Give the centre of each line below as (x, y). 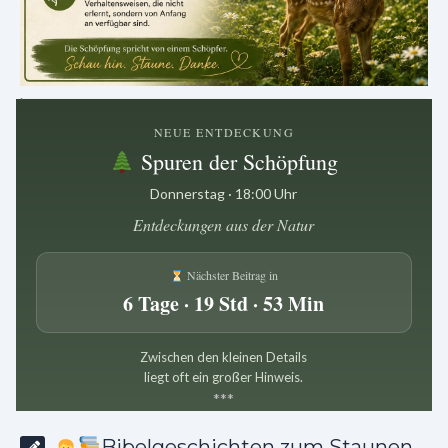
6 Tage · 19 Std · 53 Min (224, 304)
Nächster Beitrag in (230, 275)
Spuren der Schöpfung (237, 162)
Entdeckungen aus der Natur (224, 225)
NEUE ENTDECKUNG (224, 132)
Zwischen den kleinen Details (224, 357)
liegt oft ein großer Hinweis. (224, 377)
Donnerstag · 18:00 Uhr (224, 194)
